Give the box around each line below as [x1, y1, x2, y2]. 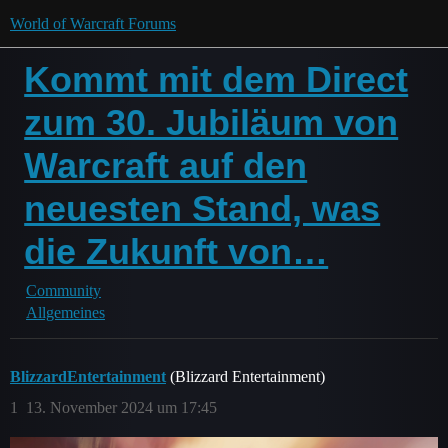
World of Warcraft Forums [10, 15, 176, 32]
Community [26, 282, 101, 299]
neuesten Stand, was [24, 188, 381, 229]
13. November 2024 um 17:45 [26, 399, 217, 416]
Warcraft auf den [24, 145, 308, 186]
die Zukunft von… [24, 231, 329, 272]
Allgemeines [26, 304, 105, 321]
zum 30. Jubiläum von [24, 102, 399, 143]
